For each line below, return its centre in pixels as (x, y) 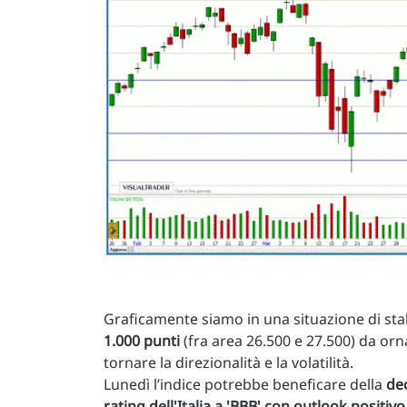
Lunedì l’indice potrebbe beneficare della (245, 384)
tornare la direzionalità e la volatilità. (228, 362)
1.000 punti (142, 341)
